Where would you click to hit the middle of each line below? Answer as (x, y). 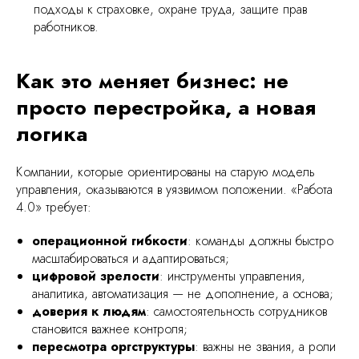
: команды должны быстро (260, 241)
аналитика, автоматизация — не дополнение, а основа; (183, 294)
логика (52, 134)
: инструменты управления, (232, 276)
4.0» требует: (54, 208)
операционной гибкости (110, 241)
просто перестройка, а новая (166, 108)
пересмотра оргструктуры (113, 347)
